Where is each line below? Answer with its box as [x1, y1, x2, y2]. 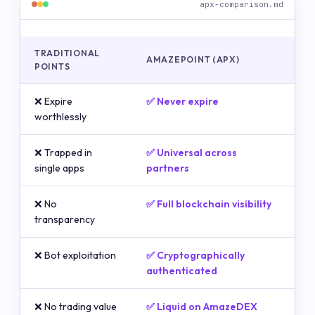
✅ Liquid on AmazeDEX [146, 300, 257, 313]
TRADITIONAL [34, 47, 101, 58]
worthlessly [34, 110, 86, 123]
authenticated [146, 264, 217, 277]
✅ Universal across [146, 146, 237, 159]
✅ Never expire [146, 94, 219, 108]
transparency [34, 212, 95, 226]
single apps [34, 161, 84, 174]
